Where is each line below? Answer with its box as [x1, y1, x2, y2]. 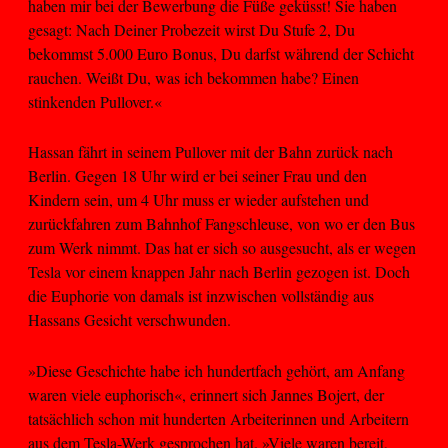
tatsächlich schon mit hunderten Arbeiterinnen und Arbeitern [28, 407, 409, 429]
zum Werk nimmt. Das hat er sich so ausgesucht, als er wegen [28, 237, 416, 259]
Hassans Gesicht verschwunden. [28, 309, 231, 331]
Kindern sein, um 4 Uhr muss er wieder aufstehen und [28, 189, 369, 211]
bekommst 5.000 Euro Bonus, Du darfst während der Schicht [28, 42, 414, 64]
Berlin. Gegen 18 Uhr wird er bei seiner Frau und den [28, 165, 367, 187]
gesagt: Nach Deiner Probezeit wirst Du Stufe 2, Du [28, 18, 355, 40]
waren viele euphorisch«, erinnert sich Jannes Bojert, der [28, 383, 384, 405]
